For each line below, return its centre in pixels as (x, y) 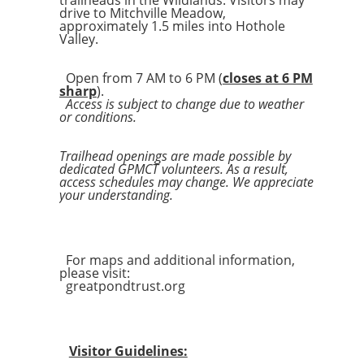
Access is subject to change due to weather (181, 104)
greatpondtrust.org (125, 286)
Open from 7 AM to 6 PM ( (141, 78)
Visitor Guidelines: (128, 351)
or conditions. (97, 117)
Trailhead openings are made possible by (175, 156)
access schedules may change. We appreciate (186, 182)
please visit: (94, 273)
